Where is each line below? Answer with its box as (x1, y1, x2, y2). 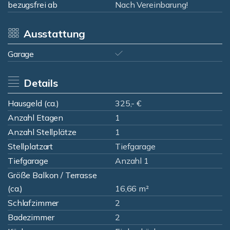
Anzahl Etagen (8, 112, 64, 123)
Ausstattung (23, 27, 86, 40)
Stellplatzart (8, 141, 53, 151)
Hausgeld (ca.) (8, 98, 59, 108)
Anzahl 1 (115, 156, 149, 166)
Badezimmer (8, 212, 54, 222)
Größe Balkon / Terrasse (8, 170, 97, 180)
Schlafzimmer (8, 198, 59, 208)
